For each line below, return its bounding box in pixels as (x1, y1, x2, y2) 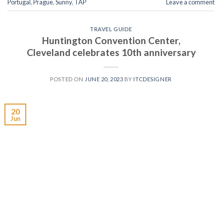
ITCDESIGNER (133, 75, 172, 82)
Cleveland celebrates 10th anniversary (26, 46, 196, 58)
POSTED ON (50, 75, 85, 82)
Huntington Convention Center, (42, 34, 180, 46)
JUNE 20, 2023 (84, 75, 123, 82)
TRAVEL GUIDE (90, 26, 132, 33)
